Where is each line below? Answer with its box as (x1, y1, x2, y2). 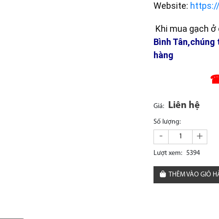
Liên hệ (168, 100, 200, 110)
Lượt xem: (153, 149, 183, 157)
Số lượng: (153, 118, 181, 126)
